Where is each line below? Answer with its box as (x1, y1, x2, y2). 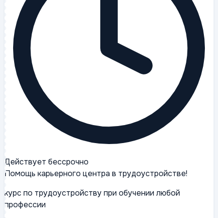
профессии (4, 200, 46, 210)
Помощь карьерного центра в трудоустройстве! (4, 168, 187, 179)
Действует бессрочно (4, 157, 89, 167)
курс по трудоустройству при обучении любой (4, 188, 180, 199)
